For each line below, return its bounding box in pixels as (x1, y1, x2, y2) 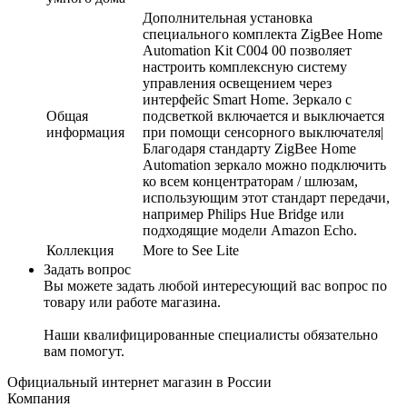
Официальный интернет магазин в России (7, 373, 272, 390)
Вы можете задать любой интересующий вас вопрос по (44, 277, 387, 293)
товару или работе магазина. (44, 293, 221, 310)
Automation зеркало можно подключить (143, 156, 386, 173)
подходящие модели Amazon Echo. (143, 222, 357, 238)
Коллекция (46, 242, 114, 258)
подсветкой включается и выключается (143, 107, 384, 124)
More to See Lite (143, 242, 239, 258)
